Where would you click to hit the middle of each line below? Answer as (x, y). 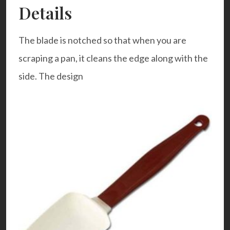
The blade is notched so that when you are (102, 40)
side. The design (51, 76)
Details (45, 13)
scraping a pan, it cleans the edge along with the (113, 58)
